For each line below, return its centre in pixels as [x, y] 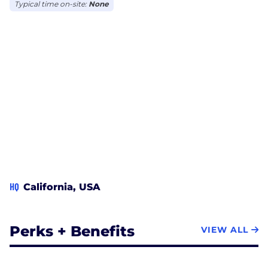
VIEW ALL [225, 230]
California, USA [62, 187]
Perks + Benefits [72, 231]
